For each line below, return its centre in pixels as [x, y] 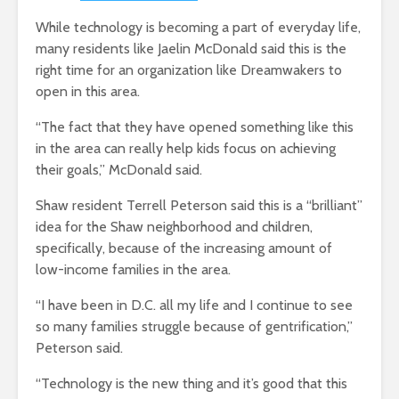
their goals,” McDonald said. [119, 170]
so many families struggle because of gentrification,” [194, 327]
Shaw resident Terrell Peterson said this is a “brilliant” [199, 206]
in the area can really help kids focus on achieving [186, 149]
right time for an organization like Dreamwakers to [189, 70]
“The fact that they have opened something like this [195, 127]
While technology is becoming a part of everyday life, [198, 28]
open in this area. [88, 92]
